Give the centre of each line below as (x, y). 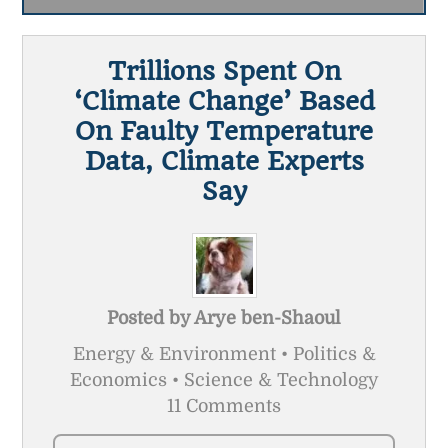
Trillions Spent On (224, 70)
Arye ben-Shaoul (267, 317)
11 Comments (224, 405)
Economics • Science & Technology (224, 379)
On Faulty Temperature (224, 130)
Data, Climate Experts (224, 160)
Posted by (150, 317)
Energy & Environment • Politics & (224, 353)
